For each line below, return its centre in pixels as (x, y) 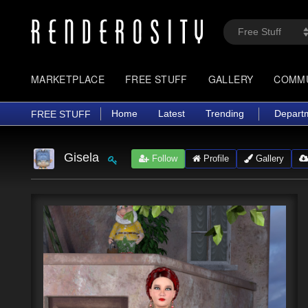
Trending (225, 113)
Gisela (81, 157)
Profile (214, 158)
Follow (163, 158)
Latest (172, 113)
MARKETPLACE (68, 79)
